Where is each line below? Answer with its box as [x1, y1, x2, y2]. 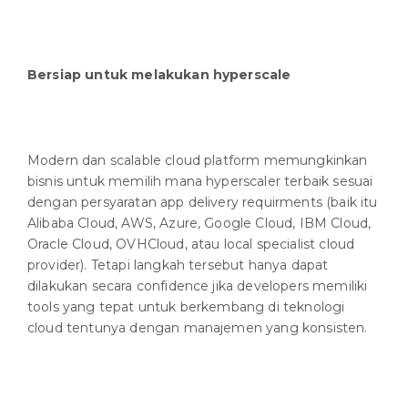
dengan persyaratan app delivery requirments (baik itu [27, 194, 378, 211]
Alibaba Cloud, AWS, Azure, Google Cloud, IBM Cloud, [27, 215, 372, 232]
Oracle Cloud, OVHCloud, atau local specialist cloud [27, 236, 355, 253]
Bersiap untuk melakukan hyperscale [27, 66, 291, 84]
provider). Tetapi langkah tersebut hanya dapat [27, 257, 329, 274]
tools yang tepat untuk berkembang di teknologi [27, 299, 345, 316]
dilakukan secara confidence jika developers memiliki [27, 278, 368, 295]
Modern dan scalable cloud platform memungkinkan [27, 152, 368, 169]
